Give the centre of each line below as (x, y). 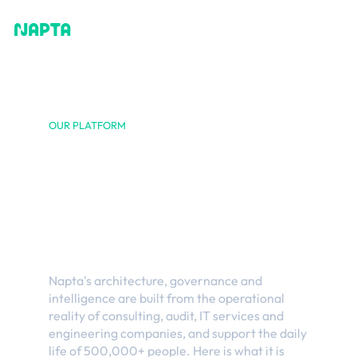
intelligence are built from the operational (166, 298)
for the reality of (169, 184)
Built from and (156, 149)
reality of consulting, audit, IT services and (166, 316)
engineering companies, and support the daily (177, 333)
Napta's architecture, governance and (155, 280)
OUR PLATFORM (87, 125)
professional (141, 219)
